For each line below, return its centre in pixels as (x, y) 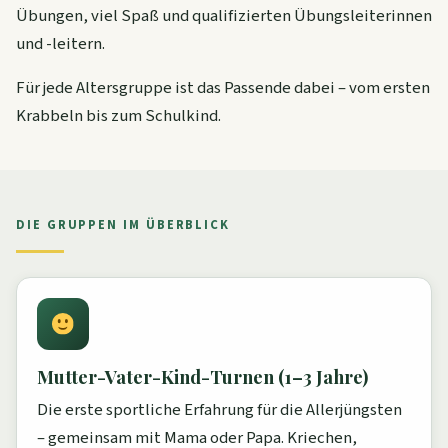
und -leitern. (60, 44)
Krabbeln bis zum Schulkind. (118, 116)
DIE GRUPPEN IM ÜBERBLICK (123, 225)
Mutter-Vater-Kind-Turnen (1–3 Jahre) (202, 377)
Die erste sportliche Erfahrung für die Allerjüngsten (219, 410)
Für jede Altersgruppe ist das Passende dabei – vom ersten (223, 88)
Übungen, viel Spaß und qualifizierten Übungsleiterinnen (224, 16)
